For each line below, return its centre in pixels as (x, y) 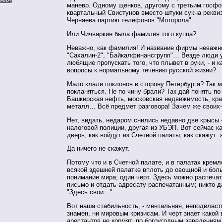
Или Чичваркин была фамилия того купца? (132, 34)
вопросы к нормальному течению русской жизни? (141, 70)
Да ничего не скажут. (98, 149)
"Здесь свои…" (90, 192)
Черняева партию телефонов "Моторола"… (132, 20)
